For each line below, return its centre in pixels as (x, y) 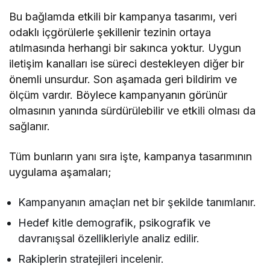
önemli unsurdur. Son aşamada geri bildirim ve (123, 79)
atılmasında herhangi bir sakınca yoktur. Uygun (125, 48)
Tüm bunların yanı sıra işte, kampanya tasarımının (131, 156)
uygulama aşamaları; (61, 172)
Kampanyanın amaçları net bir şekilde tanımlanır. (137, 202)
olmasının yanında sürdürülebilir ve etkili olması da (133, 110)
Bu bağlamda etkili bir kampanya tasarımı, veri (123, 16)
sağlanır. (30, 126)
